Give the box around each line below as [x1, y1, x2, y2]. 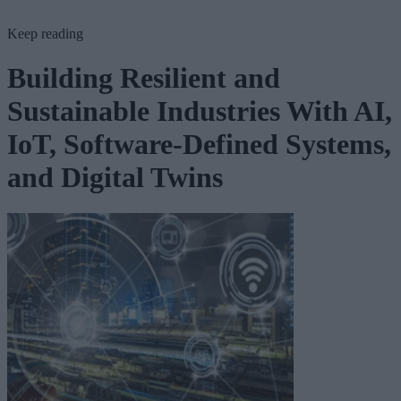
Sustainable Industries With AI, [7, 94, 392, 127]
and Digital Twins [7, 160, 223, 193]
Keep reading [7, 26, 83, 42]
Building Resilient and [7, 61, 280, 94]
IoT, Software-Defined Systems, [7, 127, 391, 160]
